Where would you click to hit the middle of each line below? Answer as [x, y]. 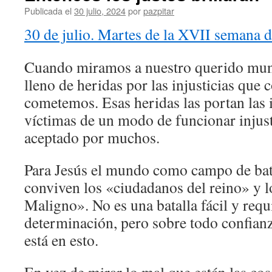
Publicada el [48, 11]
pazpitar [159, 11]
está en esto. [61, 240]
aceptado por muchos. [92, 137]
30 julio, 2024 [100, 11]
